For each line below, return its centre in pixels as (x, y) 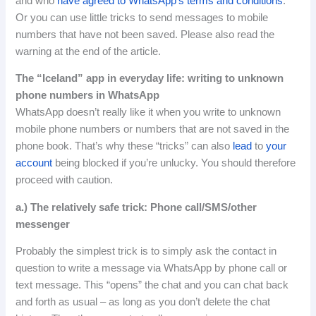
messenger (43, 224)
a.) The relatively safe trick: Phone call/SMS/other (136, 207)
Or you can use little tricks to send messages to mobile (142, 17)
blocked (101, 163)
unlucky (178, 163)
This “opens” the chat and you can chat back (187, 285)
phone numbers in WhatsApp (88, 96)
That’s (89, 146)
